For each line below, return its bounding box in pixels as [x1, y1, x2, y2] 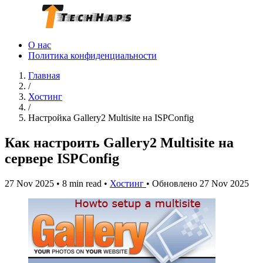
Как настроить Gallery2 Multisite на [5, 134, 234, 150]
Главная [28, 70, 60, 80]
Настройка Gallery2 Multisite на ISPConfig [28, 113, 194, 123]
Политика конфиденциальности [28, 50, 157, 60]
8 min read [62, 178, 102, 188]
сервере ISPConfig [5, 150, 119, 166]
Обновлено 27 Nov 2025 [152, 178, 249, 188]
